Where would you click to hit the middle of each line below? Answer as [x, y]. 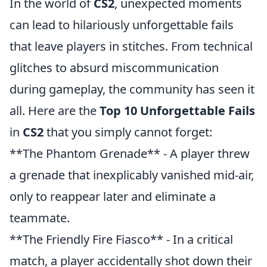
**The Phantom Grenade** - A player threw [130, 153]
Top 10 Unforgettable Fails [177, 111]
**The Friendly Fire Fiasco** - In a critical [121, 239]
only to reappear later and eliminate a [113, 196]
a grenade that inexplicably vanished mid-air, [132, 175]
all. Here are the [55, 111]
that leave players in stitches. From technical [131, 46]
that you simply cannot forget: [128, 132]
